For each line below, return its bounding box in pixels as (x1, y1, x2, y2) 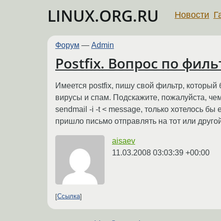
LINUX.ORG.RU (47, 5, 159, 26)
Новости (175, 9, 209, 20)
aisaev (112, 136, 135, 145)
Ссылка (57, 192, 80, 200)
